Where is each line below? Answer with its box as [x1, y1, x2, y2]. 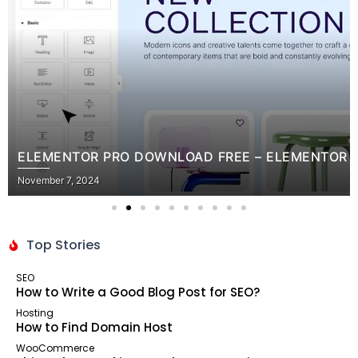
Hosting [16, 306, 54, 320]
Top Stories [26, 236, 101, 254]
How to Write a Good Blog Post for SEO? [16, 284, 260, 300]
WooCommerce [16, 341, 94, 355]
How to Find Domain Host [16, 319, 173, 336]
